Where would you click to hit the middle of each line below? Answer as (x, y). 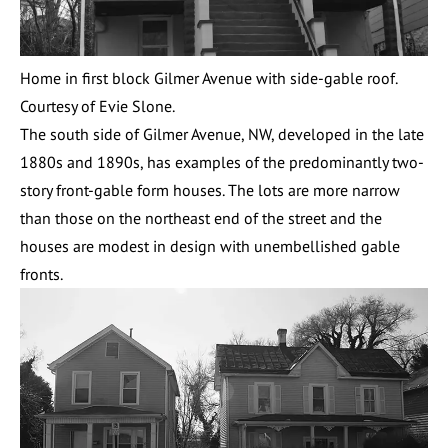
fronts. (41, 274)
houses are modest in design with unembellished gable (210, 246)
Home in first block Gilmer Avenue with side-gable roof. (208, 78)
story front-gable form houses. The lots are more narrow (210, 190)
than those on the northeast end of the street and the (201, 218)
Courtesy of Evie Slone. (97, 106)
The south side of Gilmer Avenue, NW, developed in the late (222, 134)
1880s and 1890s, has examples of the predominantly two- (222, 162)
